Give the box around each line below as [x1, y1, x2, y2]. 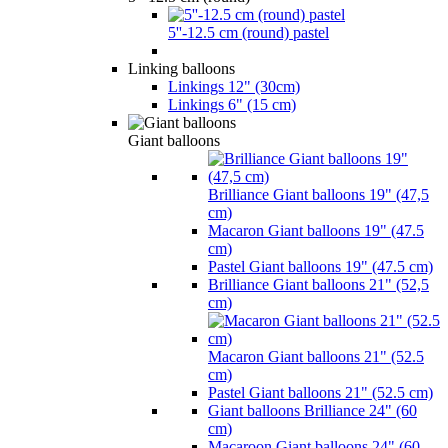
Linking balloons [128, 59, 235, 77]
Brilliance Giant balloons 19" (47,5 [208, 185, 429, 203]
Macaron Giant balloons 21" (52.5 [208, 347, 424, 365]
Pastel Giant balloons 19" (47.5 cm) [208, 257, 433, 275]
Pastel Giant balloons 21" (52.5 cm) [208, 383, 433, 401]
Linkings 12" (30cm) [168, 77, 300, 95]
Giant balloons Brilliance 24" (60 [208, 401, 417, 419]
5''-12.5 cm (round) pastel [168, 23, 329, 41]
